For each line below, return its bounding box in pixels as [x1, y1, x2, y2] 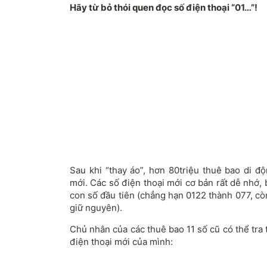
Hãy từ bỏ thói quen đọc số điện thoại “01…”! [70, 2, 257, 13]
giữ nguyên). [70, 202, 122, 213]
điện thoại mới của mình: [70, 236, 173, 247]
